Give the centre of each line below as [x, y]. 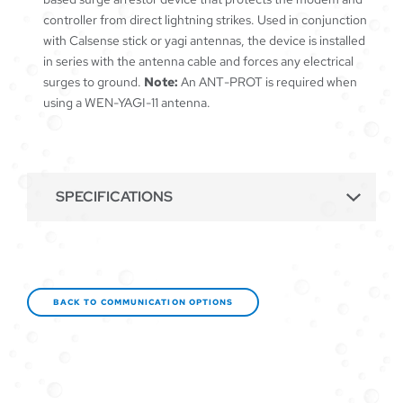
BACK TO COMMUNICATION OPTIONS [143, 302]
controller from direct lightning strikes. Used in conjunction [206, 20]
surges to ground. [94, 82]
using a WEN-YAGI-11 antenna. [127, 103]
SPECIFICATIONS [114, 197]
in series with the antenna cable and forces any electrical [199, 61]
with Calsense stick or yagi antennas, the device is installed [205, 40]
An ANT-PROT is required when [268, 82]
